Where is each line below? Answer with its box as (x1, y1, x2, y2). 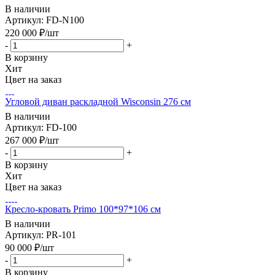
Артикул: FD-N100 (5, 15, 84, 26)
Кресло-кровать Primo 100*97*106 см (5, 204, 161, 215)
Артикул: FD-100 (5, 122, 77, 133)
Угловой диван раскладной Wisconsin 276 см (5, 96, 191, 107)
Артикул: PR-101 (5, 230, 76, 241)
